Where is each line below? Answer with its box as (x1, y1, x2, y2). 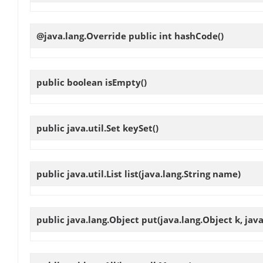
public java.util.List (36, 168, 124, 180)
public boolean (36, 76, 105, 88)
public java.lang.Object (36, 214, 141, 226)
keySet (123, 122, 153, 134)
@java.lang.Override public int (36, 30, 174, 42)
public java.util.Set (36, 122, 123, 134)
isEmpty (105, 76, 141, 88)
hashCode (174, 30, 218, 42)
